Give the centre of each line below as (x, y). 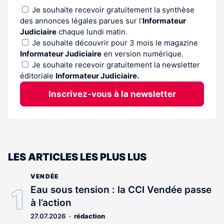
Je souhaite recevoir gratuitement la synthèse (113, 9)
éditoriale (38, 75)
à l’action (51, 202)
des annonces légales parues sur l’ (81, 20)
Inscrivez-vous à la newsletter (112, 94)
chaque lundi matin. (92, 31)
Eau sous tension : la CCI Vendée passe (121, 189)
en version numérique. (142, 53)
